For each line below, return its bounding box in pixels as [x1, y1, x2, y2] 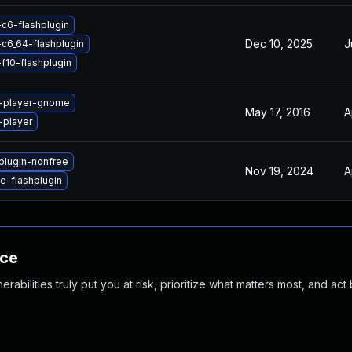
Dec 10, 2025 [245, 37, 313, 50]
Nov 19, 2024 [245, 164, 313, 178]
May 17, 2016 [245, 105, 310, 119]
